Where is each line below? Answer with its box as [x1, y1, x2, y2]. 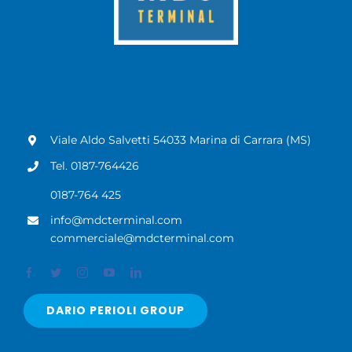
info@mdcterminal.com [49, 213, 182, 228]
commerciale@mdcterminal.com [49, 231, 234, 246]
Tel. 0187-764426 [49, 158, 139, 173]
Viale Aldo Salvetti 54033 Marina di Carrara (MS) [49, 132, 311, 147]
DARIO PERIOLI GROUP [46, 302, 185, 318]
